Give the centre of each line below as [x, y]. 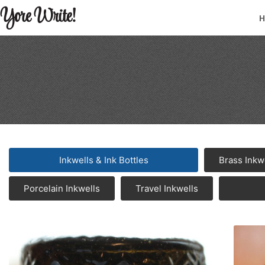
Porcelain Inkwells [62, 188]
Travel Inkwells [167, 188]
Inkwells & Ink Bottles [104, 160]
